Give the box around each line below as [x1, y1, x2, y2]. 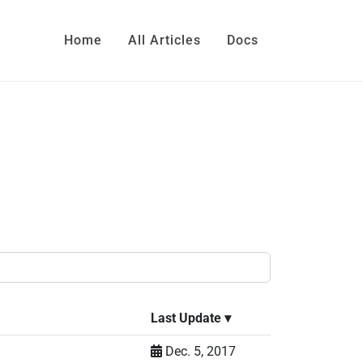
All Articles [128, 32, 201, 48]
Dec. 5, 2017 [162, 344, 236, 359]
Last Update [151, 310, 221, 326]
